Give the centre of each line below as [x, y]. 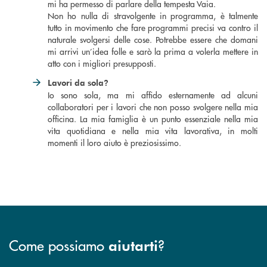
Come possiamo [59, 245]
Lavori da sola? [78, 83]
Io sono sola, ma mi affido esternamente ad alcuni [153, 95]
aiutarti [133, 246]
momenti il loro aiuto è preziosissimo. [114, 143]
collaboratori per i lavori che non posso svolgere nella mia [153, 107]
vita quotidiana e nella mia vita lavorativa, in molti [153, 131]
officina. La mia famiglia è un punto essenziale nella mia [153, 119]
